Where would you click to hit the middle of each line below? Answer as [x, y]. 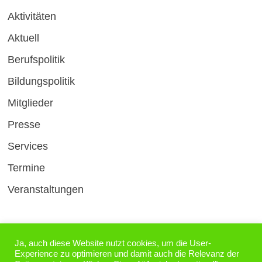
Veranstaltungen [45, 190]
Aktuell [23, 38]
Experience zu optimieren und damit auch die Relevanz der [127, 254]
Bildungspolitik [41, 82]
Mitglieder [30, 103]
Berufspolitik [36, 60]
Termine [26, 168]
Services [27, 146]
